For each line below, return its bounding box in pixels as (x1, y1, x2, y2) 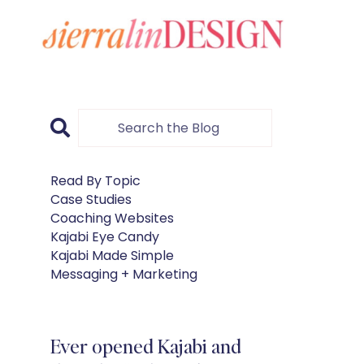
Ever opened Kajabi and (50, 333, 241, 358)
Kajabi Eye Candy (50, 227, 159, 246)
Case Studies (50, 190, 132, 209)
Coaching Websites (50, 209, 174, 227)
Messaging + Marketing (50, 265, 197, 284)
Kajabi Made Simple (50, 246, 174, 265)
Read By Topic (50, 171, 141, 190)
